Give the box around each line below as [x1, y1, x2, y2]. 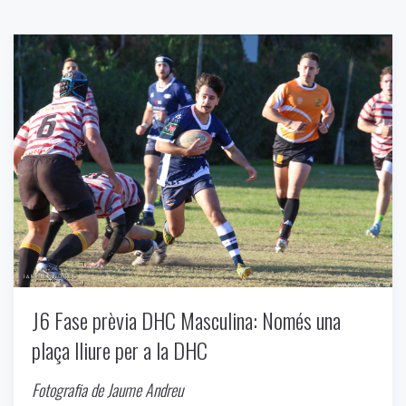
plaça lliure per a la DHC [32, 333, 208, 366]
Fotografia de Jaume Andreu [32, 377, 183, 401]
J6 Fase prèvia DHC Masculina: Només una [32, 303, 341, 336]
